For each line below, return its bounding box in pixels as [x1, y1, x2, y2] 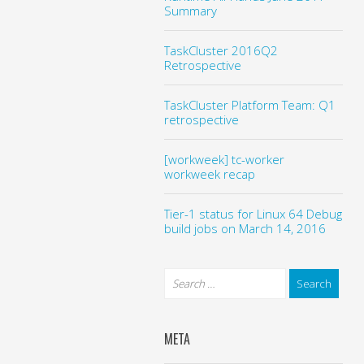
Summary [163, 2, 217, 19]
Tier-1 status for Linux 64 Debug [163, 205, 342, 222]
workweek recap [163, 165, 255, 182]
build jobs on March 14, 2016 [163, 219, 326, 236]
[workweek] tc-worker [163, 150, 284, 167]
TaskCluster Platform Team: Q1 [163, 96, 336, 113]
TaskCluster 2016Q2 [163, 41, 278, 58]
